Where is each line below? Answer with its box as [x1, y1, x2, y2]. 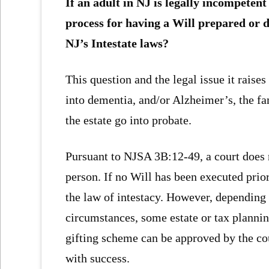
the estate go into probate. [65, 113, 192, 127]
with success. [65, 252, 130, 265]
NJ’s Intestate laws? [65, 36, 169, 50]
